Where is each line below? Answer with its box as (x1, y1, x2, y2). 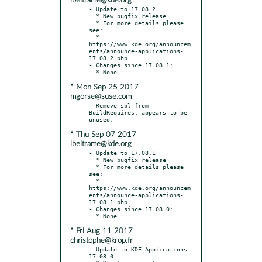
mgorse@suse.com (70, 92, 132, 101)
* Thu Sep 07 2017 (70, 130, 136, 139)
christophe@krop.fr (70, 236, 133, 244)
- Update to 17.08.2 (89, 5, 156, 12)
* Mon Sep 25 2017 (70, 83, 139, 91)
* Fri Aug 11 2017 (70, 227, 133, 235)
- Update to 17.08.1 (89, 149, 156, 156)
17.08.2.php (89, 54, 127, 61)
